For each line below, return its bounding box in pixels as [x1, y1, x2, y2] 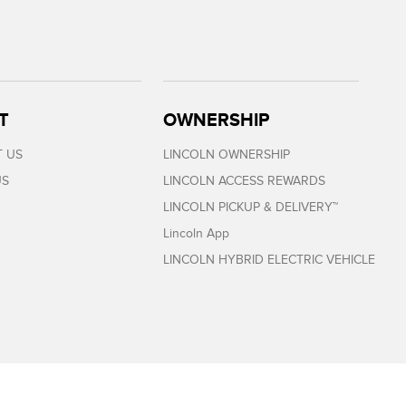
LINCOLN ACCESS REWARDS [163, 174, 326, 188]
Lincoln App [163, 227, 230, 240]
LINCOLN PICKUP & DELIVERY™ [163, 200, 339, 214]
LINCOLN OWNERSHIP [163, 148, 291, 161]
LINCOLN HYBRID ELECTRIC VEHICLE [163, 253, 376, 266]
